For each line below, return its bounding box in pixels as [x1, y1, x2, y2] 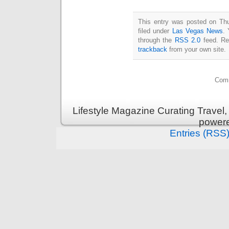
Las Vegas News [172, 27, 223, 35]
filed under [138, 27, 172, 35]
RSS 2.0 [174, 36, 201, 44]
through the [138, 36, 175, 44]
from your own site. [167, 45, 226, 54]
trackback [138, 45, 167, 54]
